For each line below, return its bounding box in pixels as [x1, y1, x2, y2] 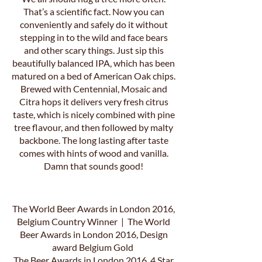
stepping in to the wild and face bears [19, 32, 168, 43]
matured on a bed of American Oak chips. [12, 70, 175, 81]
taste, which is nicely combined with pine [12, 109, 175, 120]
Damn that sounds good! [44, 160, 143, 171]
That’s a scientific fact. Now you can [23, 6, 164, 17]
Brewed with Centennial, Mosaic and [20, 83, 167, 94]
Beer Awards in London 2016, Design [19, 229, 168, 240]
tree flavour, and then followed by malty [14, 122, 173, 133]
